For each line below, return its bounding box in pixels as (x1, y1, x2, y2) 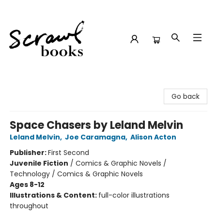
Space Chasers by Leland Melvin (10, 118, 183, 133)
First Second (48, 148, 89, 157)
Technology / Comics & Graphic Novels (10, 169, 143, 179)
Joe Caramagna (65, 132, 125, 142)
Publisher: (10, 148, 48, 157)
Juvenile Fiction (10, 158, 68, 168)
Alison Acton (130, 132, 176, 142)
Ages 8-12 (10, 180, 45, 189)
